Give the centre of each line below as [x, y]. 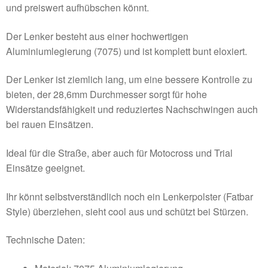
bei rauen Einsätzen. [50, 124]
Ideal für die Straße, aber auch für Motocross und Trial [119, 153]
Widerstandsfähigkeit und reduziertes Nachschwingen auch [132, 109]
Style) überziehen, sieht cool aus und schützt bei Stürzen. [127, 211]
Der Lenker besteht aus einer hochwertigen [97, 36]
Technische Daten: [45, 240]
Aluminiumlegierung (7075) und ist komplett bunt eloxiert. [127, 51]
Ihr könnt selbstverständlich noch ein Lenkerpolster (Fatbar [130, 196]
